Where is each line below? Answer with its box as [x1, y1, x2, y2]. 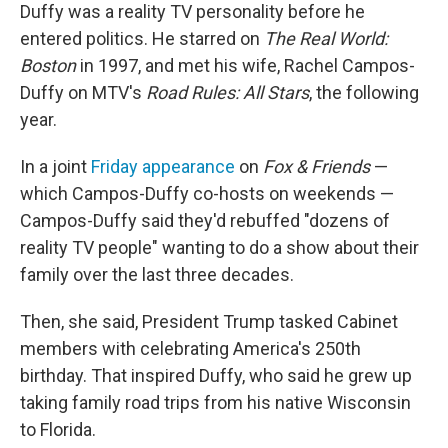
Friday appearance [91, 156, 235, 178]
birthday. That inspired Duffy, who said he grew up [20, 365, 412, 387]
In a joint [20, 156, 91, 178]
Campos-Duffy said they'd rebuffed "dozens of [20, 210, 390, 232]
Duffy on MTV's [20, 82, 146, 104]
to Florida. [20, 419, 96, 441]
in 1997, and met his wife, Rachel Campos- [76, 55, 415, 77]
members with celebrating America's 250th [20, 338, 361, 360]
